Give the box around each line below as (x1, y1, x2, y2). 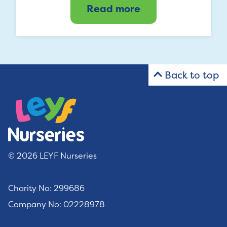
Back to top (165, 68, 219, 82)
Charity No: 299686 (8, 182, 85, 194)
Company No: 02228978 (8, 198, 105, 210)
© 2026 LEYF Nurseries (8, 149, 97, 161)
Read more (87, 2, 140, 15)
